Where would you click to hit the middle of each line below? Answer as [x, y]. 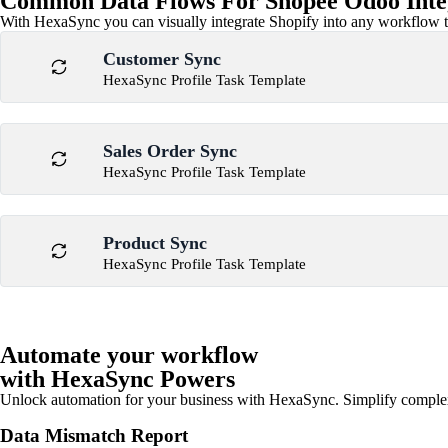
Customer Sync [162, 59]
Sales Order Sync [170, 151]
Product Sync [155, 243]
